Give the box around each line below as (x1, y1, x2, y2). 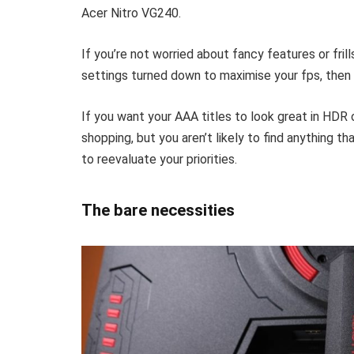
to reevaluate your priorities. (81, 151, 237, 167)
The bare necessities (81, 201, 235, 220)
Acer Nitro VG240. (81, 6, 181, 21)
